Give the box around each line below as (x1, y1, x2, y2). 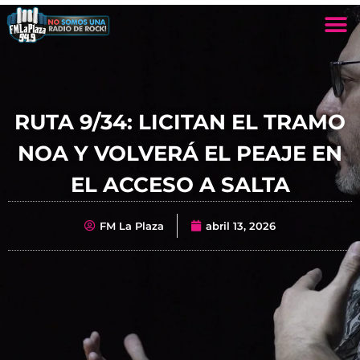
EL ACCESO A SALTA (70, 171, 290, 198)
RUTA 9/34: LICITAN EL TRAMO (14, 108, 346, 135)
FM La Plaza (100, 219, 164, 232)
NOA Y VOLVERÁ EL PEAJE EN (18, 140, 342, 166)
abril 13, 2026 (206, 219, 276, 232)
